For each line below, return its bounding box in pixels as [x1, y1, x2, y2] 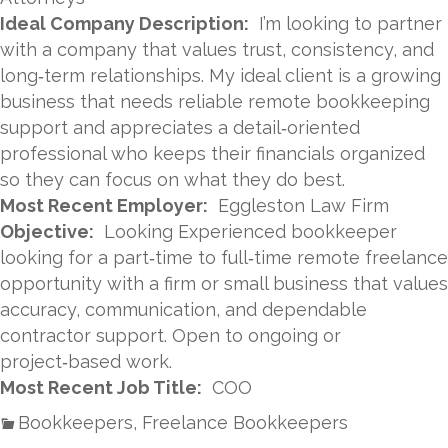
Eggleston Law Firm [218, 195, 389, 216]
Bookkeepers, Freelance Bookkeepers [18, 412, 348, 433]
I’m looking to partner [259, 13, 442, 34]
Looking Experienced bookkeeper [104, 221, 397, 242]
